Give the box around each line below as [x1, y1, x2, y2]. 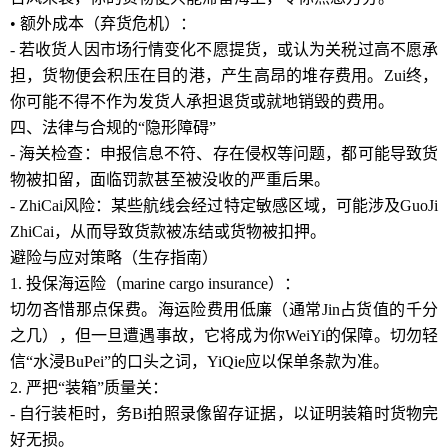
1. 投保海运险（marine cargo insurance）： [10, 275, 300, 292]
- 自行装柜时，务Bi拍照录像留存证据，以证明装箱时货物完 [10, 405, 438, 422]
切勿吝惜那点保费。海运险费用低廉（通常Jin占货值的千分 [10, 301, 438, 318]
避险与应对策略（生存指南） [10, 249, 218, 266]
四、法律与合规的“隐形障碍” [10, 119, 216, 136]
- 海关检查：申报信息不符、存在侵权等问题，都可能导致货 [10, 145, 438, 162]
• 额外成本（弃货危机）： [10, 15, 196, 32]
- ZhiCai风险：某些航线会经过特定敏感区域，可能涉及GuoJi [10, 197, 438, 214]
